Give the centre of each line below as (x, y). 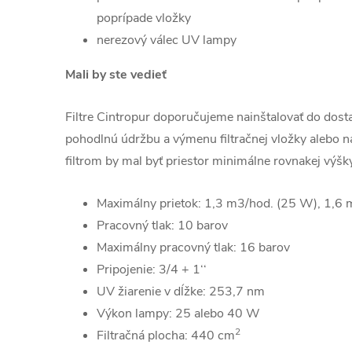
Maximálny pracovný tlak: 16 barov (193, 247)
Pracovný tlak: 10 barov (162, 225)
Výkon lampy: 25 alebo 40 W (178, 313)
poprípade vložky (144, 18)
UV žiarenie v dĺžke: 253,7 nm (181, 291)
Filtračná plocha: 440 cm (166, 335)
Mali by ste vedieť (116, 74)
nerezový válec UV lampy (167, 40)
